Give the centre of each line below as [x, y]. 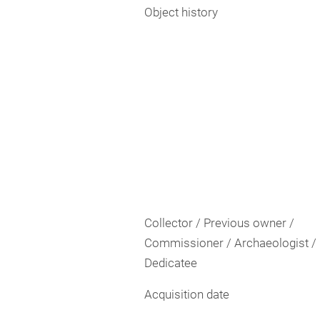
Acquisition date [187, 294]
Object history [181, 12]
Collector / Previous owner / [219, 223]
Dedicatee [171, 263]
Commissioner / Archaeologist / [230, 243]
